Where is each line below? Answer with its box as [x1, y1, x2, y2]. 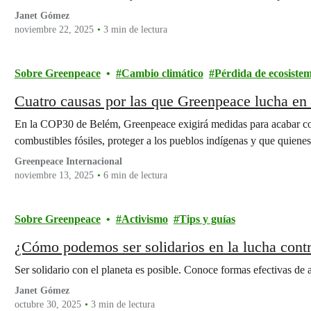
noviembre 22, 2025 [14, 24, 94, 35]
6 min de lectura [103, 170, 167, 180]
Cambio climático [121, 67, 203, 79]
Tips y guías [178, 213, 235, 225]
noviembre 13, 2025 [14, 170, 94, 180]
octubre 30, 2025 [14, 299, 81, 310]
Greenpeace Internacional [14, 156, 122, 167]
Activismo [121, 213, 168, 225]
